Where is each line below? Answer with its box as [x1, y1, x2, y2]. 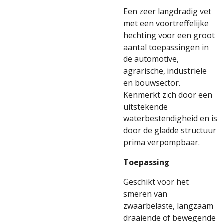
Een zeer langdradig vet [123, 6, 211, 17]
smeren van [123, 188, 167, 199]
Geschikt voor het [123, 176, 189, 187]
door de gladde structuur [123, 125, 216, 136]
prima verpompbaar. [123, 137, 200, 148]
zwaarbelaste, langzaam [123, 200, 213, 211]
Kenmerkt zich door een [123, 89, 212, 100]
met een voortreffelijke [123, 18, 209, 29]
